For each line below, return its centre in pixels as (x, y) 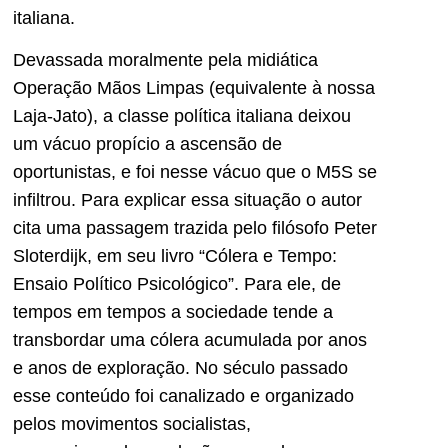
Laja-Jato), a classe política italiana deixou (182, 115)
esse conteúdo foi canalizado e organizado (183, 395)
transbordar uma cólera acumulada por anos (190, 339)
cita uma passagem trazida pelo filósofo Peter (195, 227)
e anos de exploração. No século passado (180, 367)
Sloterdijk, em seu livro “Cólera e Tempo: (175, 255)
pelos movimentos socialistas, (132, 423)
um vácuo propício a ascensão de (147, 143)
